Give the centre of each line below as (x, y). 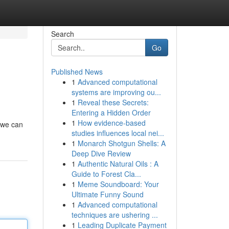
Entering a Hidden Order (111, 112)
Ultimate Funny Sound (107, 194)
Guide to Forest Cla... (106, 174)
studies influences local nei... (118, 133)
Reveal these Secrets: (113, 102)
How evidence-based (111, 123)
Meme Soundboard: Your (118, 184)
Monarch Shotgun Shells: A (121, 143)
